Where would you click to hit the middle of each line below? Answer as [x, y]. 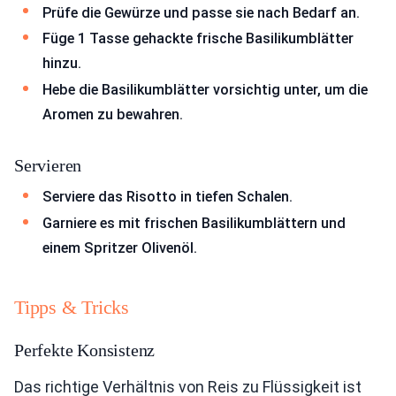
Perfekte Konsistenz [85, 350]
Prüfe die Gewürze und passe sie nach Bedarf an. [201, 12]
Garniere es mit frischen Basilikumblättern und [194, 223]
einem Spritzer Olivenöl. [120, 247]
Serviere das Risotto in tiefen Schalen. [168, 197]
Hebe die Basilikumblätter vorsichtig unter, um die [205, 89]
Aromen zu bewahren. [113, 114]
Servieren [48, 166]
